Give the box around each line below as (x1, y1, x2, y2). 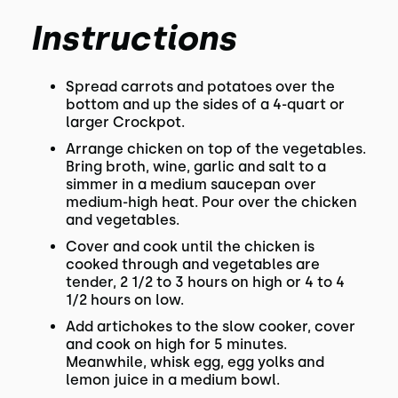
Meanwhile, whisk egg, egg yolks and (65, 354, 324, 370)
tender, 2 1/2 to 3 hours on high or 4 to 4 (65, 274, 345, 291)
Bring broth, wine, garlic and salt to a (65, 158, 326, 175)
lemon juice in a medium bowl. (65, 371, 280, 388)
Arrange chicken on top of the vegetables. (65, 140, 366, 157)
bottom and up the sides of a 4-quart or (65, 96, 345, 113)
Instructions (29, 18, 235, 59)
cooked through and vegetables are (65, 256, 320, 273)
